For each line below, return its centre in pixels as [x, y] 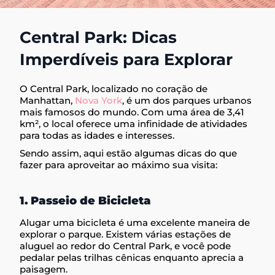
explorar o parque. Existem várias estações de [126, 234]
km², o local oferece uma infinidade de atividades [134, 123]
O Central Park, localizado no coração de [114, 88]
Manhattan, [48, 100]
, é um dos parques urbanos [187, 100]
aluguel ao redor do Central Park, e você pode [126, 246]
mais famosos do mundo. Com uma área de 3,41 [132, 112]
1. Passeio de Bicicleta [86, 200]
